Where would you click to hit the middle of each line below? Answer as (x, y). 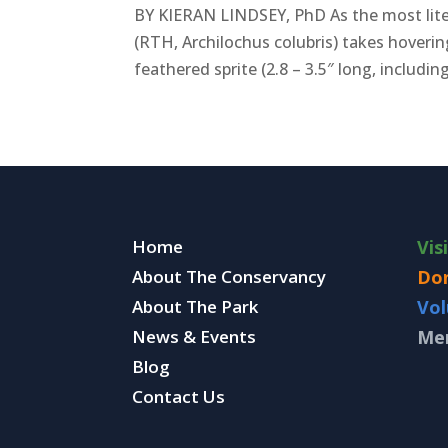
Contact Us (178, 397)
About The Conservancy (229, 277)
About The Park (195, 307)
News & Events (194, 337)
